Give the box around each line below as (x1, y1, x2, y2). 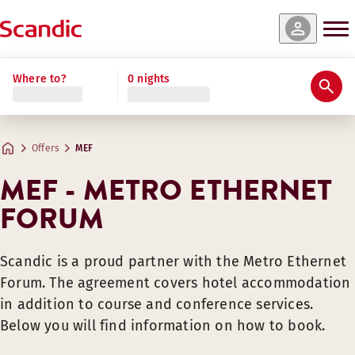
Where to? (13, 71, 67, 86)
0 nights (128, 71, 170, 86)
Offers (32, 143, 60, 154)
